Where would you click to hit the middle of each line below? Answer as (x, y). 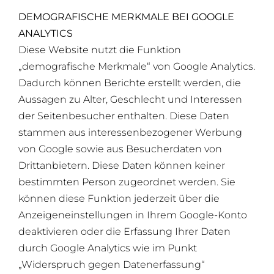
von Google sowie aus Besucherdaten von (120, 149)
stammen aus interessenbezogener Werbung (130, 132)
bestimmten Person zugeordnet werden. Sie (127, 182)
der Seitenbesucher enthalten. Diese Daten (124, 116)
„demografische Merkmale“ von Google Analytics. (136, 66)
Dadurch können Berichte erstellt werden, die (129, 83)
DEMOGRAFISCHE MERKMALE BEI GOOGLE (126, 17)
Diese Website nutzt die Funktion (99, 50)
